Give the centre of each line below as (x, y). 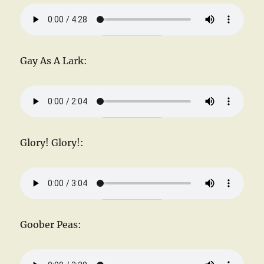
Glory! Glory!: (52, 142)
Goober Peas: (51, 224)
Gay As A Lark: (54, 60)
